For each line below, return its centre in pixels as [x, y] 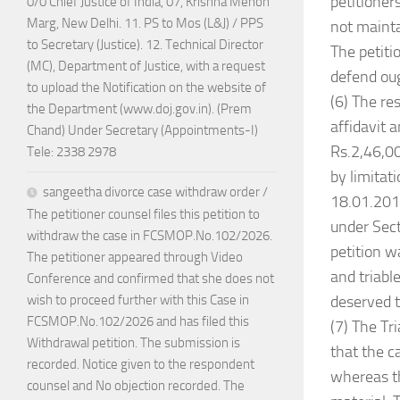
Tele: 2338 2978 [71, 152]
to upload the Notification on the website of [146, 88]
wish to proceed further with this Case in [138, 300]
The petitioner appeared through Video [135, 258]
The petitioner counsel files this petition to [143, 215]
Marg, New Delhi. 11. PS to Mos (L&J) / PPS [145, 24]
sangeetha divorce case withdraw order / [155, 192]
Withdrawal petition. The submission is [133, 343]
